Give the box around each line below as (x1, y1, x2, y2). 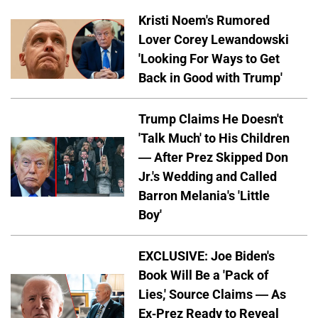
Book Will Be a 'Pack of (138, 267, 268, 283)
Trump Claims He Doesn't (138, 111, 283, 126)
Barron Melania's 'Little (138, 187, 270, 203)
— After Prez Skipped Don (138, 149, 288, 165)
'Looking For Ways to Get (138, 50, 280, 66)
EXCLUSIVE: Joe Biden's (138, 248, 275, 263)
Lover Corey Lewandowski (138, 31, 289, 47)
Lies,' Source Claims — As (138, 286, 286, 302)
